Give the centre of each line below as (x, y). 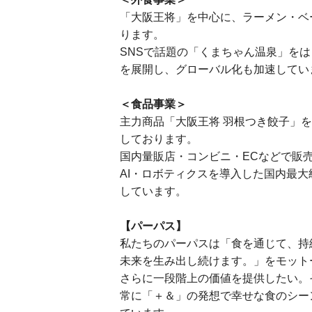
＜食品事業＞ (153, 104)
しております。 (159, 139)
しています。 (153, 191)
